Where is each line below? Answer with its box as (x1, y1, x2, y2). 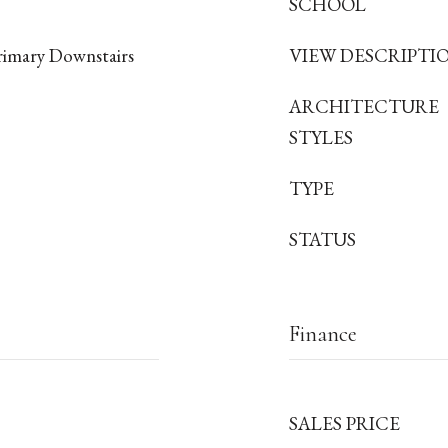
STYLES (289, 125, 353, 150)
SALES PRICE (289, 411, 400, 436)
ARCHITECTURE (289, 94, 439, 119)
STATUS (289, 227, 356, 252)
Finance (289, 321, 357, 347)
